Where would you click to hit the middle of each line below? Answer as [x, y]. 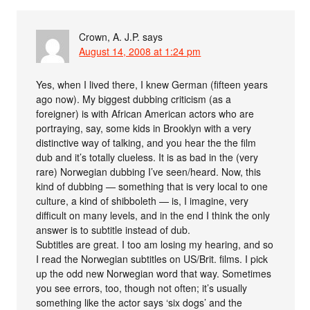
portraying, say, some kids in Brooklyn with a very [144, 128]
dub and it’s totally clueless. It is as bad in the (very [147, 157]
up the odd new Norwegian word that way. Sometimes [154, 274]
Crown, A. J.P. [110, 37]
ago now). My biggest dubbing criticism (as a [134, 99]
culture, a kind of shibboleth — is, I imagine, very [143, 201]
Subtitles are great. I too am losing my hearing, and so [155, 245]
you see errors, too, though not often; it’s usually [142, 288]
